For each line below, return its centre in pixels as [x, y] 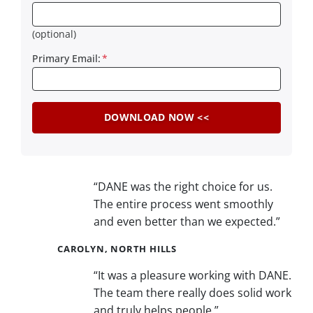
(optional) [54, 34]
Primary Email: [66, 58]
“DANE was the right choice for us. [183, 186]
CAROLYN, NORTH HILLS [117, 248]
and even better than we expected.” [187, 221]
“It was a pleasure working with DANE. [192, 275]
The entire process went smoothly [183, 204]
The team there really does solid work [192, 292]
